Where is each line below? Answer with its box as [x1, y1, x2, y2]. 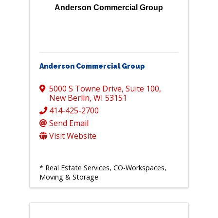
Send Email [49, 118, 89, 129]
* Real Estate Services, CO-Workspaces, [39, 163, 166, 173]
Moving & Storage [39, 172, 98, 182]
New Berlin [49, 92, 90, 104]
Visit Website [49, 130, 96, 142]
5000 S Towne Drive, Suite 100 [49, 83, 159, 94]
